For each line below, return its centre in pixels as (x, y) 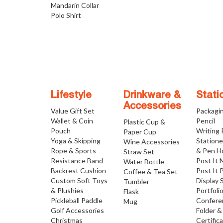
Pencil (206, 121)
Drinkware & (152, 96)
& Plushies (67, 190)
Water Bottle (144, 162)
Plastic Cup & (145, 122)
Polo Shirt (66, 15)
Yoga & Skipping (76, 141)
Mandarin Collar (75, 5)
